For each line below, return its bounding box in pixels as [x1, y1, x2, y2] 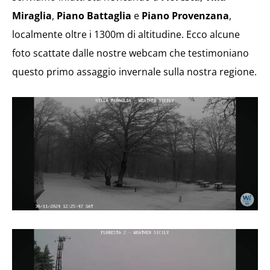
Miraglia [12, 9, 52, 23]
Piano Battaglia [57, 9, 131, 23]
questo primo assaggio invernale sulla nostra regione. [12, 65, 257, 79]
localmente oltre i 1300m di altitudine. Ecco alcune [12, 28, 240, 42]
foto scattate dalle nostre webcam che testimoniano [12, 46, 249, 60]
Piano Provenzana [142, 9, 229, 23]
